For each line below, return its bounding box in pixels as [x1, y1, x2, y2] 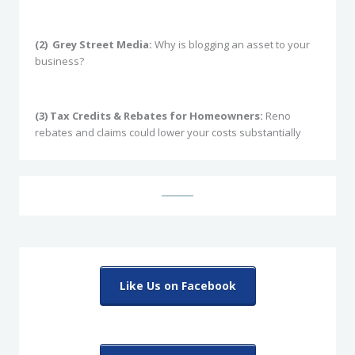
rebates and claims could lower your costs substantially [35, 125, 301, 139]
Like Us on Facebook [119, 278, 236, 293]
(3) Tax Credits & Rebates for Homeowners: [35, 109, 265, 123]
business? [35, 54, 84, 68]
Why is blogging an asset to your [155, 37, 310, 52]
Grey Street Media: [52, 37, 155, 52]
